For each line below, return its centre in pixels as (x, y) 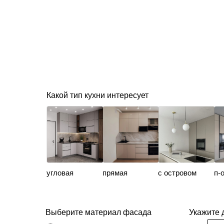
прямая (115, 172)
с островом (177, 172)
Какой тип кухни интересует (97, 95)
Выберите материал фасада (98, 212)
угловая (60, 172)
